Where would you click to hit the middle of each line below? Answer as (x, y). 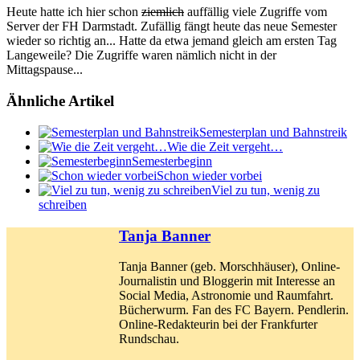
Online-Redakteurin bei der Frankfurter (218, 325)
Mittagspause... (45, 70)
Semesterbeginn (172, 161)
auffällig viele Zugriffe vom (256, 12)
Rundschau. (149, 339)
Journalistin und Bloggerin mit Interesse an (227, 281)
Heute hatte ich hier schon (74, 12)
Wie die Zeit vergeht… (225, 146)
